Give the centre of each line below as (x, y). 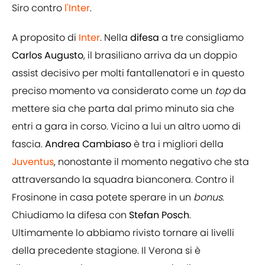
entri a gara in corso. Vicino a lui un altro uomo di (126, 127)
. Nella (115, 38)
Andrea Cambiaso (89, 144)
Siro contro (38, 8)
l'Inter (77, 8)
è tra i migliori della (179, 144)
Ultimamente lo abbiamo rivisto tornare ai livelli (123, 233)
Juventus (33, 162)
